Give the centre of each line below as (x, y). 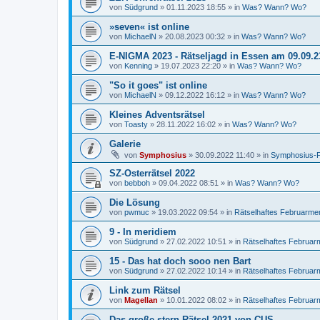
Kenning (138, 65)
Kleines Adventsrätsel (157, 114)
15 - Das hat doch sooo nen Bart (180, 261)
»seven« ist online (149, 26)
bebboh (137, 182)
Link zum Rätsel (145, 290)
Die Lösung (135, 202)
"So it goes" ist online (158, 85)
